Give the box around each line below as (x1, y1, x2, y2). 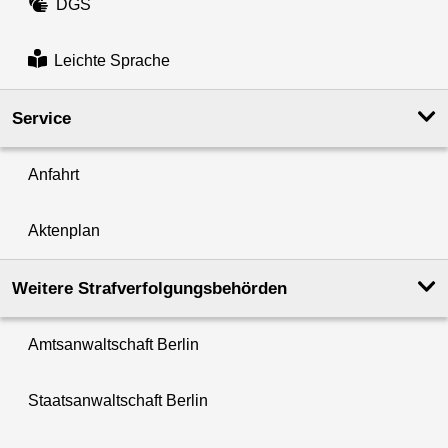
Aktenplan (28, 222, 100, 240)
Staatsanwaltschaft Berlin (28, 392, 208, 410)
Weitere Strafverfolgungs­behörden (12, 279, 287, 299)
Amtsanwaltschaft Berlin (28, 336, 199, 354)
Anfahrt (28, 166, 79, 184)
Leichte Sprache (53, 52, 170, 70)
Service (12, 109, 71, 129)
